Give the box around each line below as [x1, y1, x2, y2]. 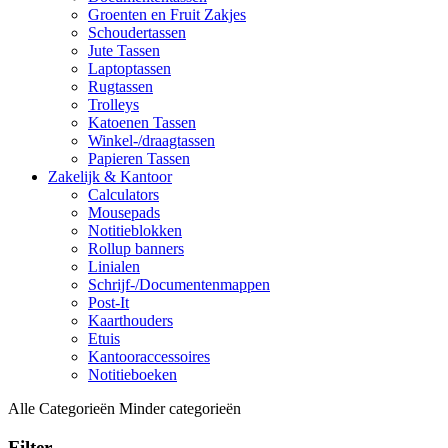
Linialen [88, 258, 140, 276]
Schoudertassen [88, 24, 186, 42]
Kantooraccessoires [88, 348, 210, 366]
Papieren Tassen [88, 150, 190, 168]
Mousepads [88, 204, 160, 222]
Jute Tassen [88, 42, 160, 60]
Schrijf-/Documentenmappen [88, 276, 270, 294]
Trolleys [88, 96, 139, 114]
